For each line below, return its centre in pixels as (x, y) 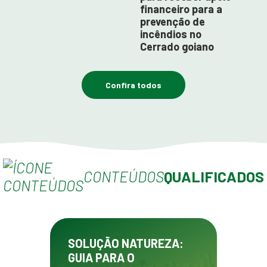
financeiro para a (181, 9)
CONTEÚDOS (124, 177)
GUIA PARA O (101, 258)
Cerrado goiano (177, 47)
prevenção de (173, 22)
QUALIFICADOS (214, 177)
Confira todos (133, 85)
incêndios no (171, 34)
